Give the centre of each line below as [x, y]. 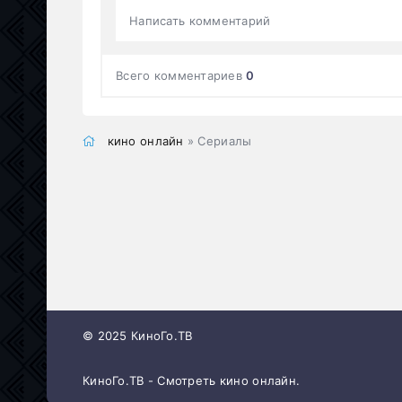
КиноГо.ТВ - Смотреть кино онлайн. [193, 380]
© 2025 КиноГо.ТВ [138, 336]
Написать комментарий [200, 20]
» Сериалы [218, 140]
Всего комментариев [181, 75]
